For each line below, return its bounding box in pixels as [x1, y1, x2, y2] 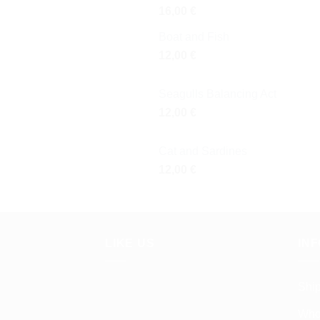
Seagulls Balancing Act [159, 88, 276, 101]
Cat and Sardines [159, 145, 247, 158]
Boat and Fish [159, 31, 229, 44]
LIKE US [105, 237, 155, 250]
